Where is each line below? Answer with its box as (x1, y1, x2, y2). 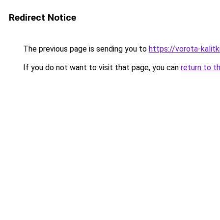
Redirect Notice (9, 12, 76, 23)
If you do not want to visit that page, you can (21, 63, 181, 72)
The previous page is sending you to (21, 44, 149, 54)
